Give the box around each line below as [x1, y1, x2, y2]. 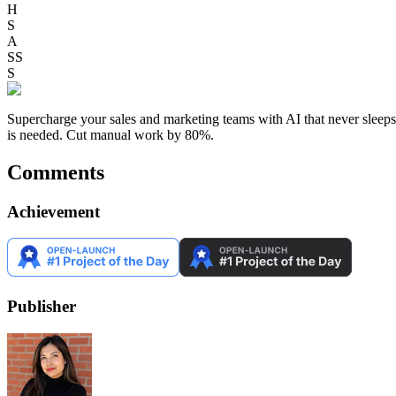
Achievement [7, 202, 100, 221]
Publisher [7, 297, 76, 316]
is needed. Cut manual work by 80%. [7, 126, 214, 142]
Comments [7, 160, 104, 184]
